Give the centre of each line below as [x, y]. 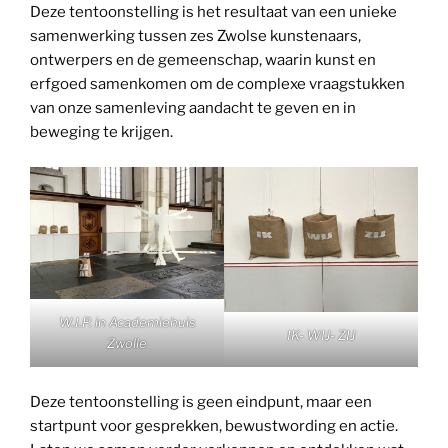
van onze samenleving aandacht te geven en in [193, 108]
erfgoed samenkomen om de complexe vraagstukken [217, 84]
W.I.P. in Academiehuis [127, 322]
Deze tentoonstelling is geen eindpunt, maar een [201, 401]
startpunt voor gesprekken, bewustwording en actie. [214, 425]
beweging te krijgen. [101, 132]
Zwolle [127, 343]
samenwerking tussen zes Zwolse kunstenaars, [195, 36]
